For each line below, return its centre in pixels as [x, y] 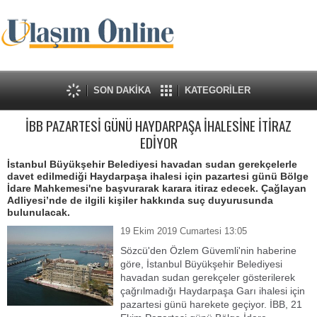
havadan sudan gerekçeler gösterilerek [208, 277]
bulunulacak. [39, 212]
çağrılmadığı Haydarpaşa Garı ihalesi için [213, 291]
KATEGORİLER [218, 90]
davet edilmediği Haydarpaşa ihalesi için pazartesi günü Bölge [158, 176]
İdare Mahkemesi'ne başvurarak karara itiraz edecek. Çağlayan [157, 188]
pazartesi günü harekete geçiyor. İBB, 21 [211, 304]
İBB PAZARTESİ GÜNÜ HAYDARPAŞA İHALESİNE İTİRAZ [158, 126]
